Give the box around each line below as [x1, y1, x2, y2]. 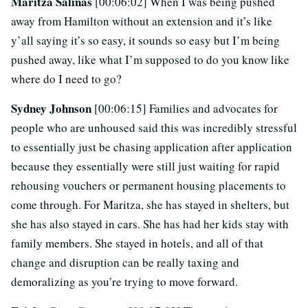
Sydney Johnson [11, 100, 94, 118]
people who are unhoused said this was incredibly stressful [11, 120, 297, 136]
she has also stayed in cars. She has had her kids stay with [11, 216, 289, 232]
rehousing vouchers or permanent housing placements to [11, 177, 286, 194]
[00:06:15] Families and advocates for [94, 100, 278, 117]
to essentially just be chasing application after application [11, 139, 292, 155]
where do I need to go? [11, 71, 122, 87]
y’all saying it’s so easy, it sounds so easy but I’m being [11, 32, 280, 49]
